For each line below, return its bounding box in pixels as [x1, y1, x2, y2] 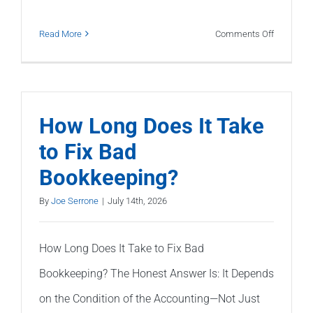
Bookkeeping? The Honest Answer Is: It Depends [39, 266, 274, 280]
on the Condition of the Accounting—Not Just [39, 291, 260, 305]
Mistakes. [273, 129, 312, 140]
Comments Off [215, 28, 274, 39]
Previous [273, 68, 307, 79]
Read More [39, 28, 82, 39]
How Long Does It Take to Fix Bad [39, 241, 204, 255]
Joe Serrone [51, 195, 99, 206]
